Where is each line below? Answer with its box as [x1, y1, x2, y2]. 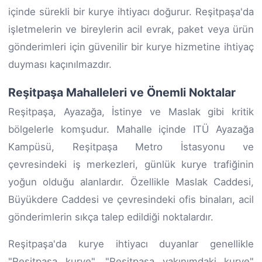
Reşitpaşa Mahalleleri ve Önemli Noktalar [8, 85, 236, 99]
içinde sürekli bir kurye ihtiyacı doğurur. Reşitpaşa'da [8, 5, 254, 18]
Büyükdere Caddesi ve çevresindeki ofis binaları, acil [8, 193, 254, 205]
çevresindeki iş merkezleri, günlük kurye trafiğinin [8, 158, 254, 170]
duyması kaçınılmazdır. [8, 58, 112, 70]
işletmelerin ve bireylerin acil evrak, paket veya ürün [8, 23, 254, 35]
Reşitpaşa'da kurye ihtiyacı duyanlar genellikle [8, 237, 254, 250]
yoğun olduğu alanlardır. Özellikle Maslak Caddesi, [8, 175, 254, 188]
